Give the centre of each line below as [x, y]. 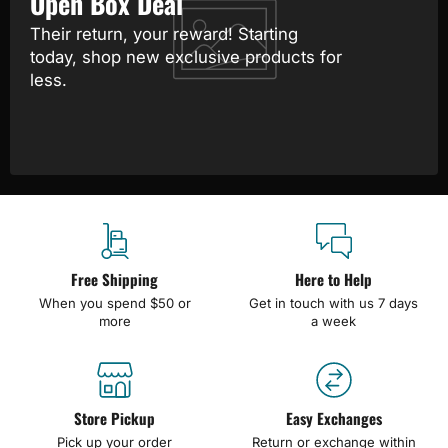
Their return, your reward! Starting [164, 34]
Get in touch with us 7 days [333, 303]
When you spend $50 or [114, 303]
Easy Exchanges [333, 418]
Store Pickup [114, 418]
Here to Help [333, 279]
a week [333, 321]
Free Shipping [114, 279]
